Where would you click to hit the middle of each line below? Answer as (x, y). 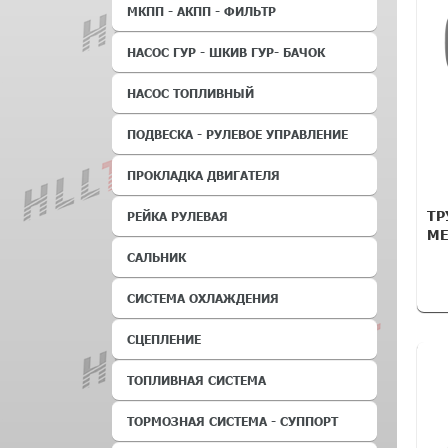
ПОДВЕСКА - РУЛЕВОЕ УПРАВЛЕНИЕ (237, 134)
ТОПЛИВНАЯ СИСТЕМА (196, 380)
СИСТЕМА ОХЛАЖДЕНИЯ (203, 298)
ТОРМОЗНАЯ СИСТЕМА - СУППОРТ (232, 421)
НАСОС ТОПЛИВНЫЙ (190, 93)
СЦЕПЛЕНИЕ (164, 339)
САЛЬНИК (156, 257)
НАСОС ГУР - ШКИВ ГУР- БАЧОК (226, 52)
